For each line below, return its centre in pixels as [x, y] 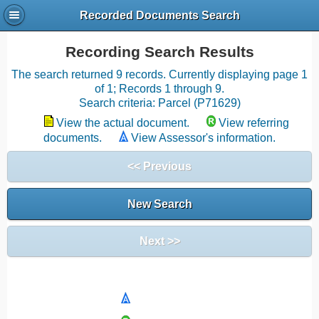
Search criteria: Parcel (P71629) [159, 103]
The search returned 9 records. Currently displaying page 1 [159, 74]
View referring [254, 123]
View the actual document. [123, 123]
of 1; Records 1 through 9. [159, 89]
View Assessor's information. [203, 138]
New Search [159, 204]
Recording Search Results [159, 52]
